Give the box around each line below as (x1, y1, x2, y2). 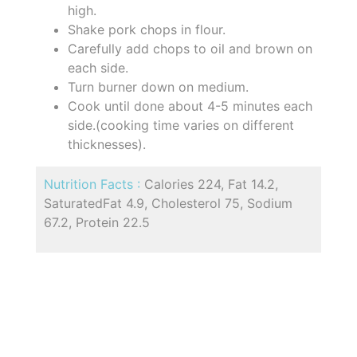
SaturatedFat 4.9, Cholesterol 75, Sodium (44, 195, 292, 212)
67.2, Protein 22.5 (44, 214, 150, 231)
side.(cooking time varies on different (68, 117, 294, 134)
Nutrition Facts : (44, 176, 144, 193)
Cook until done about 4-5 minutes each (68, 98, 312, 115)
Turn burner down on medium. (68, 79, 249, 96)
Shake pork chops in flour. (68, 22, 226, 38)
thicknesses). (68, 136, 146, 153)
